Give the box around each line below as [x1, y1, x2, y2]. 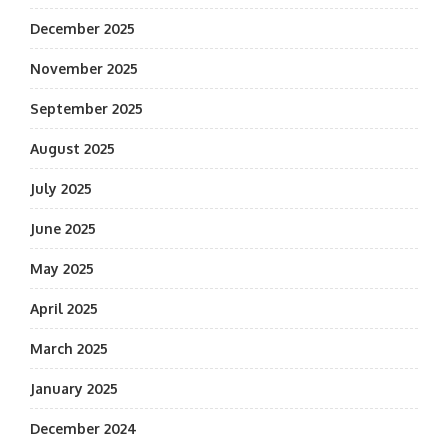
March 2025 [30, 340, 108, 357]
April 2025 [30, 300, 98, 317]
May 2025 [30, 260, 94, 277]
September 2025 [30, 100, 143, 117]
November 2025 [30, 60, 138, 77]
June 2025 [30, 220, 96, 237]
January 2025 [30, 380, 118, 397]
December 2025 [30, 20, 135, 37]
